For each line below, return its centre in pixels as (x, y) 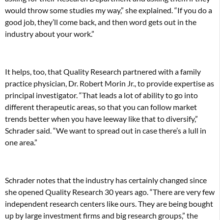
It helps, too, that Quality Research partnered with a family (103, 71)
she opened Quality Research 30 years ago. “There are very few (110, 192)
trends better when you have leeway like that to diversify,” (101, 118)
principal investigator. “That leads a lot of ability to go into (101, 95)
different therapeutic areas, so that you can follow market (101, 107)
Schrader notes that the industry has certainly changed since (106, 180)
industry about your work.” (50, 34)
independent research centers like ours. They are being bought (109, 203)
